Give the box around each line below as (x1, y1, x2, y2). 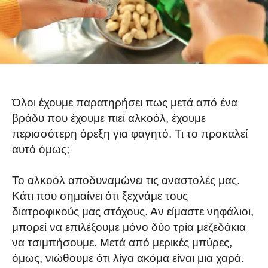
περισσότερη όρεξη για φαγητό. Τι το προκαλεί (12, 127, 248, 140)
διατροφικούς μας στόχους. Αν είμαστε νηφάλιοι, (12, 205, 254, 218)
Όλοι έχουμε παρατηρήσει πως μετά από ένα (12, 96, 237, 109)
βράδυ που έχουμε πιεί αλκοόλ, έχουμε (12, 111, 206, 124)
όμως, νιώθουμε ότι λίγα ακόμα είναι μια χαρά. (12, 251, 244, 264)
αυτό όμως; (12, 142, 69, 156)
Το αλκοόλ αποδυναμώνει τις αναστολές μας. (12, 173, 240, 187)
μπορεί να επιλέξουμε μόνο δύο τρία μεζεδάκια (12, 220, 246, 233)
